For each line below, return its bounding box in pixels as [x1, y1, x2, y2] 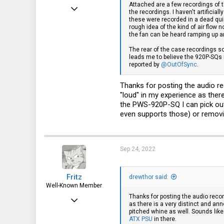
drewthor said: [129, 173, 168, 180]
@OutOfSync [161, 61, 197, 68]
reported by [129, 61, 161, 68]
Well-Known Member [46, 182, 102, 189]
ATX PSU [129, 215, 152, 222]
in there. [152, 215, 176, 222]
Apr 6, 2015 [73, 193, 104, 200]
